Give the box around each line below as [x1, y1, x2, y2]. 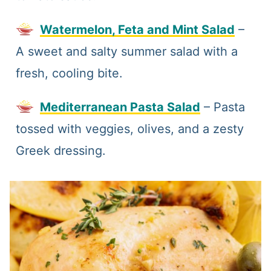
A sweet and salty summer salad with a [15, 44, 238, 59]
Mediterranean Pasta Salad [39, 100, 200, 115]
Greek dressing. [15, 143, 106, 158]
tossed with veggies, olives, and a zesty [15, 122, 244, 137]
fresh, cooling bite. [15, 66, 123, 81]
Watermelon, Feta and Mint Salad [39, 22, 235, 38]
